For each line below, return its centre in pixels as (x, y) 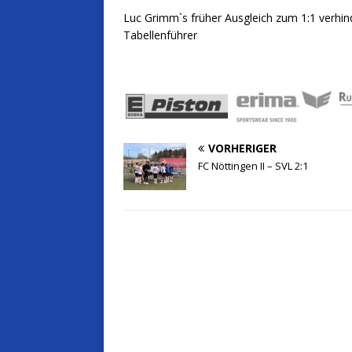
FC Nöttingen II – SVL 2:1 (253, 166)
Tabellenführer (160, 35)
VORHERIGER (242, 148)
